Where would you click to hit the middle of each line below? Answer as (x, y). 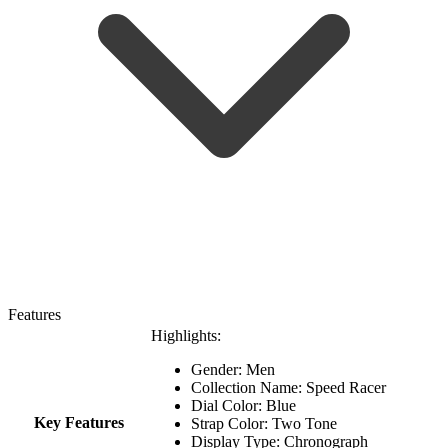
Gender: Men (233, 369)
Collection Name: (248, 387)
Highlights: (186, 335)
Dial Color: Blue (243, 405)
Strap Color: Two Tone (264, 423)
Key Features (79, 422)
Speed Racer (348, 387)
